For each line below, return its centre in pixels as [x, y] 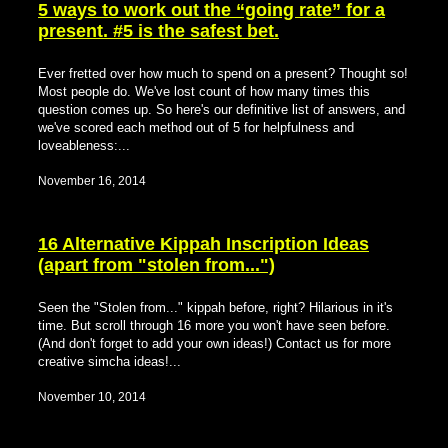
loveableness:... [84, 146]
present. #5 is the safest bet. [158, 31]
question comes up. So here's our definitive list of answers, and [221, 110]
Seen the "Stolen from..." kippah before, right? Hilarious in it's [215, 308]
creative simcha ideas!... [109, 362]
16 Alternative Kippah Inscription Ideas [203, 244]
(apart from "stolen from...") [156, 265]
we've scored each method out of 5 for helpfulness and [196, 128]
